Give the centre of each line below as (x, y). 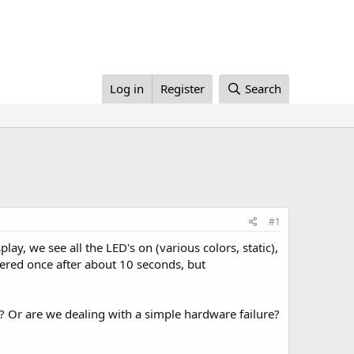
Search (263, 88)
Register (183, 88)
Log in (127, 88)
